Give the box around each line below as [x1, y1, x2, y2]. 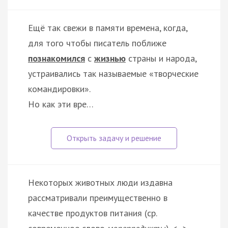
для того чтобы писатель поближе [28, 37, 166, 49]
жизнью [94, 52, 126, 64]
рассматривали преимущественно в [28, 191, 167, 204]
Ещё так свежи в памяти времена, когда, [28, 21, 187, 34]
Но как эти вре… [28, 98, 94, 110]
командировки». [28, 82, 91, 95]
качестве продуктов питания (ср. [28, 207, 157, 219]
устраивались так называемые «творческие [28, 67, 198, 79]
